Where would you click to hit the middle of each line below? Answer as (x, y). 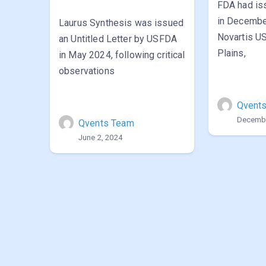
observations (87, 71)
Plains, (231, 53)
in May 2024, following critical (122, 55)
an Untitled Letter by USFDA (118, 39)
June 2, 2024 (100, 137)
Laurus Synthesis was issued (121, 23)
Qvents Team (106, 123)
